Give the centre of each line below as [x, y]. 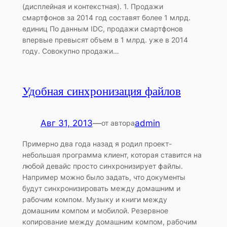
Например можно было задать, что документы [104, 177]
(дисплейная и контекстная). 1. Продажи [92, 7]
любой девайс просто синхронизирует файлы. [102, 166]
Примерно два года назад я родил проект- [97, 144]
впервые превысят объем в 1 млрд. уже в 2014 [105, 40]
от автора [118, 123]
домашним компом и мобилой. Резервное [95, 211]
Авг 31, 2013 [66, 123]
